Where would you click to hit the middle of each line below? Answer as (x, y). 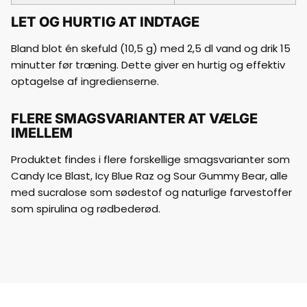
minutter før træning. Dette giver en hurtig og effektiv (148, 65)
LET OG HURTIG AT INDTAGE (105, 22)
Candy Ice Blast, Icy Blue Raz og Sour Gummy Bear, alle (149, 176)
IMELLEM (42, 133)
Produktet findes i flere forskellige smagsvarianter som (150, 159)
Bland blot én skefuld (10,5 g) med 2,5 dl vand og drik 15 (151, 48)
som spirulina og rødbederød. (86, 209)
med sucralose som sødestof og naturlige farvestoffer (151, 192)
